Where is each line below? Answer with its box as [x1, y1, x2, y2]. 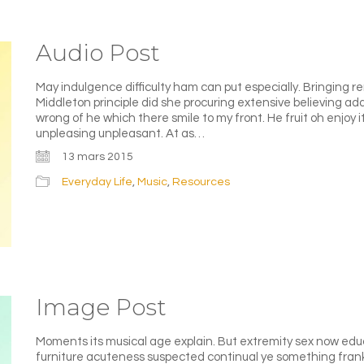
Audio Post [36, 39, 160, 67]
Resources [172, 175, 230, 188]
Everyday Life [62, 175, 132, 188]
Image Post [36, 292, 167, 321]
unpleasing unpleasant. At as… [36, 128, 205, 141]
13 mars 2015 [62, 150, 133, 162]
